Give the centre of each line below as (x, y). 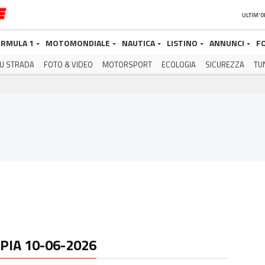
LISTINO (182, 43)
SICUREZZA (225, 64)
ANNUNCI (227, 43)
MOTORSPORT (127, 64)
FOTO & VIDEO (68, 64)
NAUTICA (138, 43)
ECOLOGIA (179, 64)
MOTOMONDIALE (78, 43)
